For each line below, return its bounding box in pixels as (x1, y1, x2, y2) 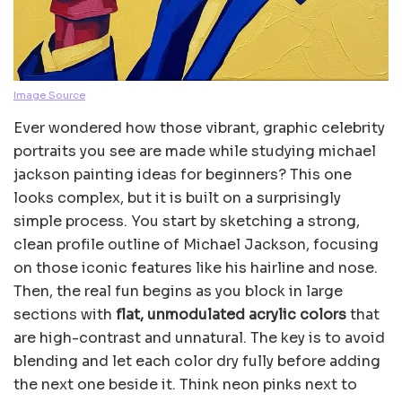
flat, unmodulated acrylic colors (116, 304, 346, 324)
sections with (13, 304, 116, 324)
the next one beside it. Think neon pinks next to (13, 374, 357, 394)
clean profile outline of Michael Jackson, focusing (13, 234, 379, 254)
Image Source (13, 88, 85, 101)
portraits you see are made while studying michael (13, 141, 376, 161)
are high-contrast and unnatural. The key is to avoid (13, 328, 385, 347)
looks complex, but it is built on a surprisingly (13, 188, 341, 207)
